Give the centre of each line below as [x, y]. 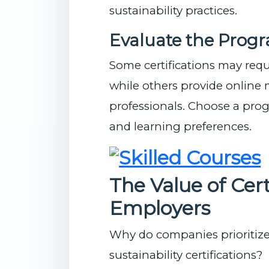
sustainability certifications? [186, 255]
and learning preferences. [181, 127]
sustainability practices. [174, 11]
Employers [160, 208]
